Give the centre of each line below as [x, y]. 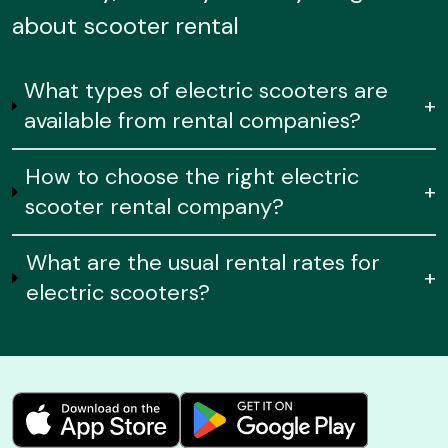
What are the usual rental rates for [203, 262]
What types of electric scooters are [206, 90]
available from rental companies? [193, 120]
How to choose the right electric [192, 176]
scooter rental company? [155, 206]
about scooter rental [125, 25]
